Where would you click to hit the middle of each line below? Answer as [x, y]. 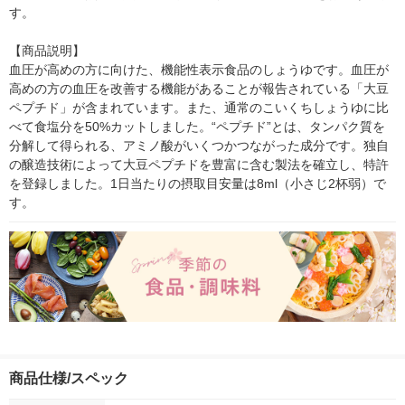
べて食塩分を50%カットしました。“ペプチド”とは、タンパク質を [197, 127]
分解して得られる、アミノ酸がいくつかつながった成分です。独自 [199, 146]
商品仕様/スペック [69, 379]
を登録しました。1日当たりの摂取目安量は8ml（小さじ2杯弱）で [198, 184]
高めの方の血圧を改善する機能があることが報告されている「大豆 [199, 89]
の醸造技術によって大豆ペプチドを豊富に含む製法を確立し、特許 [199, 165]
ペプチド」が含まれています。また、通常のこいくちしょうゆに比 [199, 108]
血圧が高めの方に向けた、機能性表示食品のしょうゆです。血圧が [199, 70]
